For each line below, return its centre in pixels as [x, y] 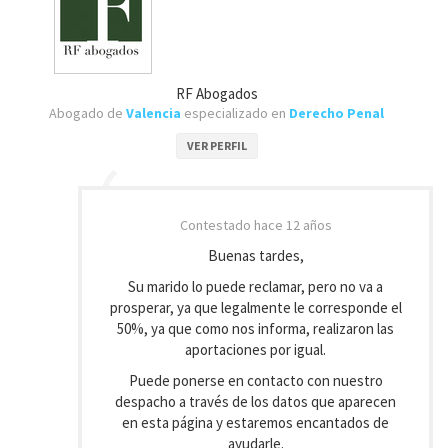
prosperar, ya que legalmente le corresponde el [255, 307]
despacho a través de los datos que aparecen [255, 401]
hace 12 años [292, 225]
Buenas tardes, [255, 255]
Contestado [216, 225]
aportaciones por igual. [255, 349]
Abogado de [87, 113]
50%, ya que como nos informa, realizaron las [255, 328]
